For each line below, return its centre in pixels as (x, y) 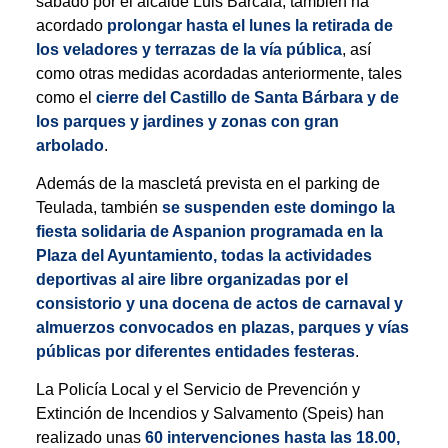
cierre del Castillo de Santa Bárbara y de (247, 97)
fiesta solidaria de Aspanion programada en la (209, 232)
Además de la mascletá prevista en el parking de (207, 184)
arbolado (69, 145)
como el (65, 97)
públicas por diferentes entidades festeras (195, 352)
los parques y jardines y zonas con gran (187, 121)
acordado (71, 25)
